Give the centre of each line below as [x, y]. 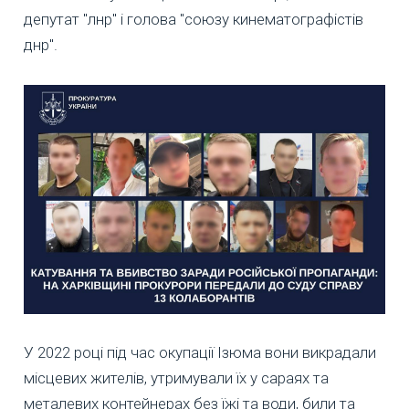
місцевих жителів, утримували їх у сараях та [176, 378]
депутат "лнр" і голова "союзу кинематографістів [194, 19]
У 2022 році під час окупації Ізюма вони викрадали [200, 353]
